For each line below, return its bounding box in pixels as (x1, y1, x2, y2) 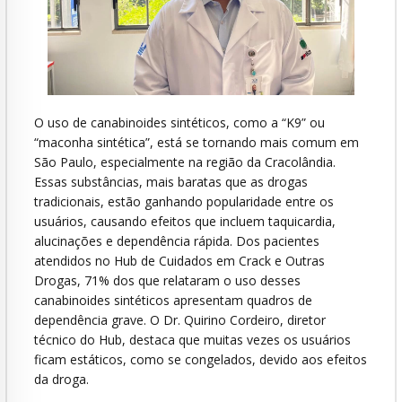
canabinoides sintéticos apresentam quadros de (34, 291, 312, 309)
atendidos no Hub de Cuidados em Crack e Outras (34, 251, 325, 269)
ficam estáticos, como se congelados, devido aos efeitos (34, 350, 367, 368)
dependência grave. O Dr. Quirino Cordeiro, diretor (34, 310, 326, 328)
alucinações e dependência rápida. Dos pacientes (34, 232, 319, 249)
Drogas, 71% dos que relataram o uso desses (34, 271, 301, 289)
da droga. (34, 370, 89, 388)
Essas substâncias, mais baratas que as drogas (34, 172, 308, 190)
